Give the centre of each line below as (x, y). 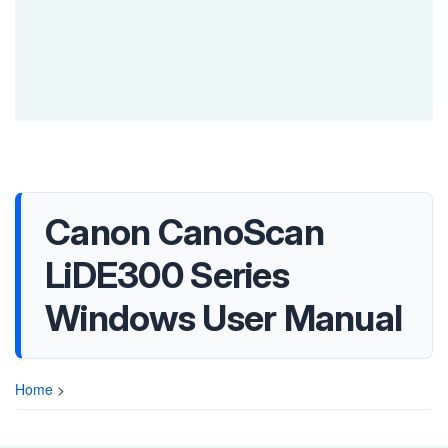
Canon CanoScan (184, 232)
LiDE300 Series (167, 275)
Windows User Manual (224, 318)
